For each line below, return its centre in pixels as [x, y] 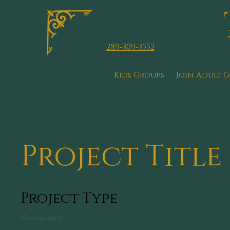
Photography [41, 217]
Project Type [69, 198]
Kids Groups [139, 75]
